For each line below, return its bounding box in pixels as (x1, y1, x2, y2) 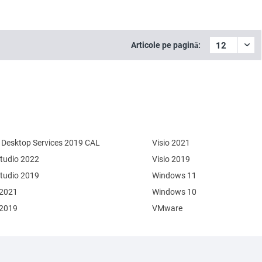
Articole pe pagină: (131, 40, 201, 50)
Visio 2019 (152, 154, 191, 164)
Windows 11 (152, 171, 197, 180)
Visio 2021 (152, 138, 191, 147)
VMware (152, 204, 183, 213)
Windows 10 (152, 187, 197, 196)
